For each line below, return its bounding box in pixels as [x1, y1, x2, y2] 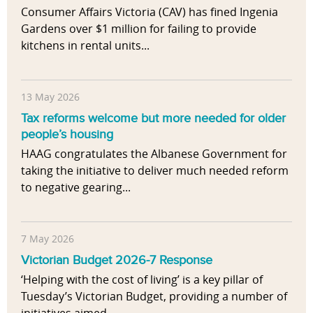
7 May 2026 [21, 233, 74, 246]
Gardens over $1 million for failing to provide [21, 20, 256, 36]
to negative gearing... [21, 179, 131, 195]
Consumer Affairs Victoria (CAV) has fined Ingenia [21, 3, 278, 20]
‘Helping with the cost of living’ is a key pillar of [21, 271, 263, 287]
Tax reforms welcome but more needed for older [21, 110, 286, 126]
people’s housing [21, 126, 113, 143]
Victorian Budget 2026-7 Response [21, 252, 212, 268]
